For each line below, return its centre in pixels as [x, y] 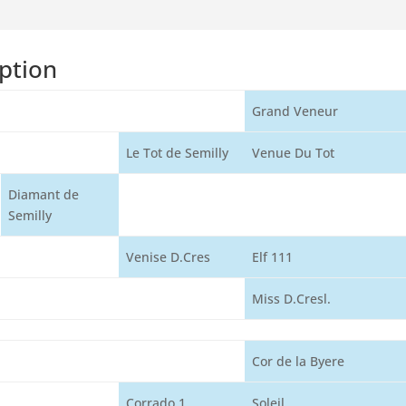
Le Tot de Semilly [178, 153]
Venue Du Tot [294, 153]
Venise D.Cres [169, 257]
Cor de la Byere [299, 361]
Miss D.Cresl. [292, 299]
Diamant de [44, 194]
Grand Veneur [295, 111]
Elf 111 [273, 257]
